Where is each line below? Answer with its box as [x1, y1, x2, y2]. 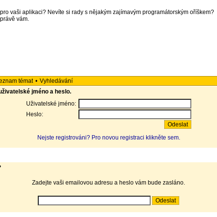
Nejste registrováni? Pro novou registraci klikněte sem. [37, 134, 180, 141]
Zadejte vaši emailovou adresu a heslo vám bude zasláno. [32, 179, 185, 186]
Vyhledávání [40, 77, 73, 84]
